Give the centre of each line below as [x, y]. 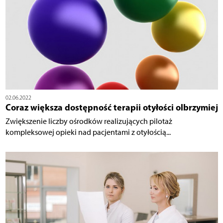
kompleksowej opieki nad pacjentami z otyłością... [88, 132]
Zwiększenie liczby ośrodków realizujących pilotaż [89, 121]
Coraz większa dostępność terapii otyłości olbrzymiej [111, 108]
